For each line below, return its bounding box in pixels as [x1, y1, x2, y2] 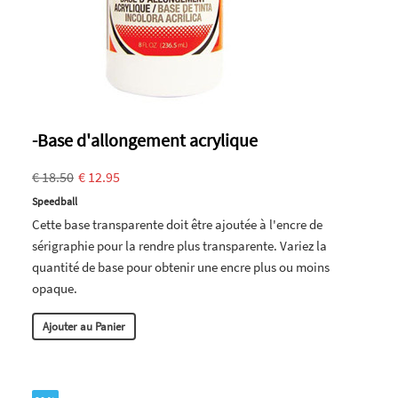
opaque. [32, 279, 77, 297]
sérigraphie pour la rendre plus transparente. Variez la [32, 236, 327, 254]
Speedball [32, 194, 77, 208]
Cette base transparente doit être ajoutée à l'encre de [32, 215, 322, 233]
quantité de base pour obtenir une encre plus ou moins [32, 258, 330, 275]
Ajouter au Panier [43, 318, 125, 334]
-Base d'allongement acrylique [32, 128, 258, 151]
